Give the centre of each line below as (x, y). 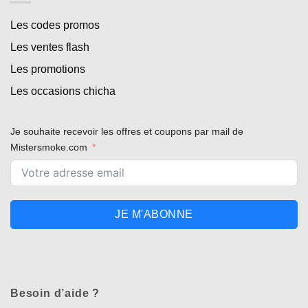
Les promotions (48, 69)
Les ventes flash (50, 47)
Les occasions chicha (63, 91)
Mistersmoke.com (49, 147)
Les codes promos (55, 25)
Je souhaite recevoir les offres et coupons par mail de (127, 132)
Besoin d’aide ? (55, 294)
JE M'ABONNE (154, 214)
